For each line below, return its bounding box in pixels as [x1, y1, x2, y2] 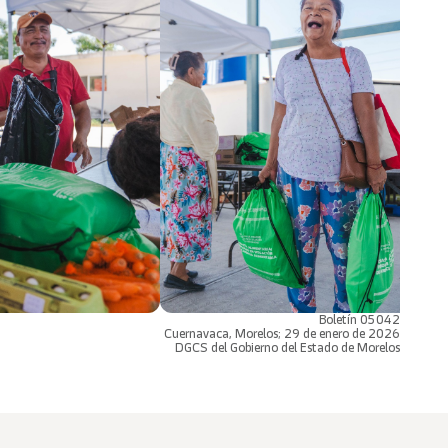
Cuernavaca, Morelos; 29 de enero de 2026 [164, 324, 400, 342]
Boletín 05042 [319, 310, 400, 328]
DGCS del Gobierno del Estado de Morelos [175, 338, 400, 356]
